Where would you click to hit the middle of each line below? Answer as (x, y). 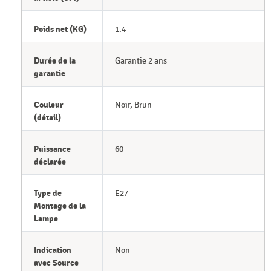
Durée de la (55, 60)
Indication (53, 250)
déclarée (50, 162)
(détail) (47, 117)
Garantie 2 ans (141, 60)
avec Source (56, 263)
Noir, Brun (133, 105)
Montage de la (60, 206)
